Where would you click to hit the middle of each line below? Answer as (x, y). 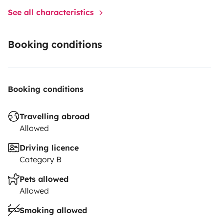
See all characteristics (52, 12)
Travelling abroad (55, 116)
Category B (41, 159)
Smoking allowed (53, 210)
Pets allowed (44, 179)
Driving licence (49, 147)
